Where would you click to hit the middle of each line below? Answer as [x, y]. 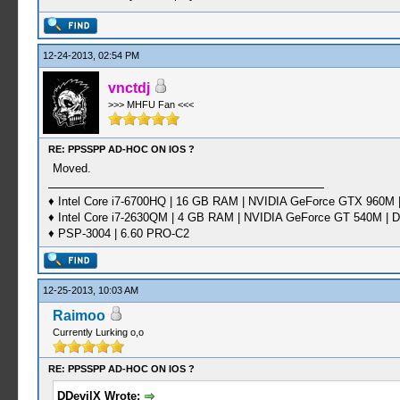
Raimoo [79, 316]
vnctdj [129, 88]
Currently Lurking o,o [98, 332]
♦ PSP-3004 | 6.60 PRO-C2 [118, 233]
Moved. [71, 168]
